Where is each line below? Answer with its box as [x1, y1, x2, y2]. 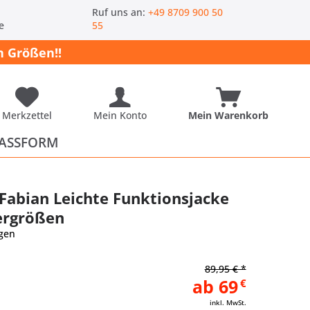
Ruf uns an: [92, 6, 149, 19]
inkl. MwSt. [209, 298, 246, 307]
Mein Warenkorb [188, 109, 268, 122]
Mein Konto [93, 109, 147, 122]
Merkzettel [1, 109, 52, 122]
